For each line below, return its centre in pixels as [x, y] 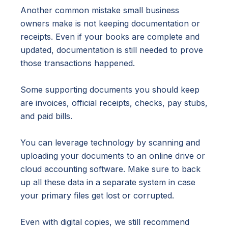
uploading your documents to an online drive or [113, 155]
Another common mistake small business [100, 10]
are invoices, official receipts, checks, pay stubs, [114, 103]
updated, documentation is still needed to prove [112, 50]
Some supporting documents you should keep [110, 89]
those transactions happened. [78, 63]
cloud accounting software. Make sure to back [110, 169]
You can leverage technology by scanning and [110, 142]
